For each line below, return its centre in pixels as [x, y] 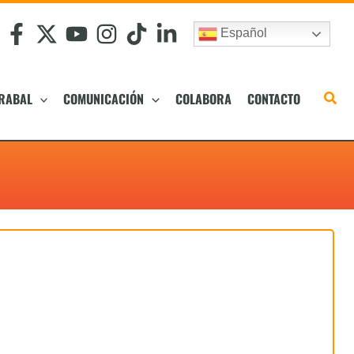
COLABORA [203, 98]
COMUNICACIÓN [104, 98]
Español [242, 33]
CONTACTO [273, 98]
